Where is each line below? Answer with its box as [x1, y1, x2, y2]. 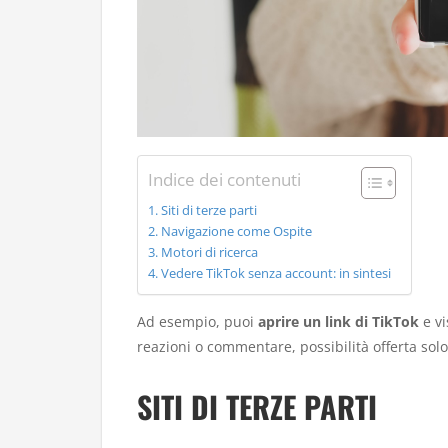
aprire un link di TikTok [258, 311, 419, 331]
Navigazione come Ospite [160, 222, 312, 240]
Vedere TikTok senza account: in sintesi [160, 264, 391, 282]
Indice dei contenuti [148, 167, 301, 191]
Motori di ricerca [160, 243, 258, 261]
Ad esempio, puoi [137, 311, 258, 331]
